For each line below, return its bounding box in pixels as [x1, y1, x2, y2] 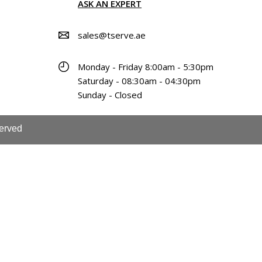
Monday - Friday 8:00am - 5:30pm [78, 60, 214, 73]
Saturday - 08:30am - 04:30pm [78, 74, 201, 87]
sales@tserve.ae [78, 29, 146, 41]
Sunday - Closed [78, 88, 143, 101]
